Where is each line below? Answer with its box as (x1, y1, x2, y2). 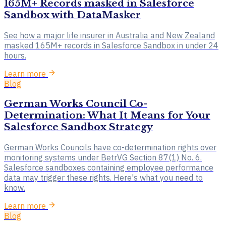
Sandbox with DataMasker (4, 9, 141, 21)
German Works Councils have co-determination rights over (4, 142, 216, 152)
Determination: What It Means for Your (4, 109, 210, 122)
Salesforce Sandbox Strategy (4, 121, 153, 133)
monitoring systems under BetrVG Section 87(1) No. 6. (4, 152, 202, 162)
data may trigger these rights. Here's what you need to (4, 172, 203, 183)
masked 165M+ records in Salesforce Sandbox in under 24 (4, 40, 218, 50)
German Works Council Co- (4, 98, 147, 110)
